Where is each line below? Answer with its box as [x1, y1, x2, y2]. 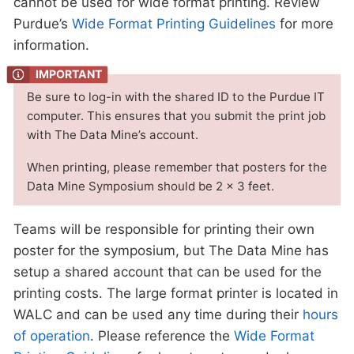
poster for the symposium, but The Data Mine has [13, 243, 329, 259]
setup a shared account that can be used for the [13, 264, 322, 281]
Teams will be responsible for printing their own [13, 221, 314, 238]
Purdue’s [13, 15, 72, 32]
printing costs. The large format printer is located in [13, 285, 338, 302]
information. [13, 36, 89, 53]
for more [276, 15, 333, 32]
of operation [13, 328, 90, 345]
